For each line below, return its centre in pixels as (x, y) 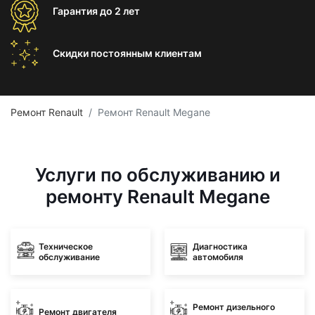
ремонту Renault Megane (157, 197)
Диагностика (220, 246)
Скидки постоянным (104, 53)
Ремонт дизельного (234, 307)
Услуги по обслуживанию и (157, 175)
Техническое (66, 246)
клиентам (178, 53)
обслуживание (69, 257)
